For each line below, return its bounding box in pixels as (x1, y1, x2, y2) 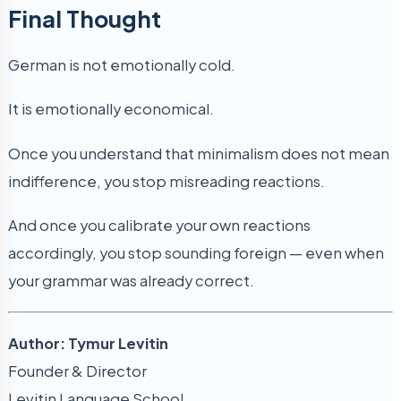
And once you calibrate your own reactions (8, 216, 311, 235)
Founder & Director (8, 361, 147, 380)
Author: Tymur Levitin (8, 333, 168, 353)
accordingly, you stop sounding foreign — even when (8, 243, 384, 263)
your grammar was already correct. (8, 271, 254, 291)
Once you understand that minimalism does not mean (8, 143, 389, 163)
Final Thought (8, 3, 161, 33)
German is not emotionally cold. (8, 55, 235, 74)
